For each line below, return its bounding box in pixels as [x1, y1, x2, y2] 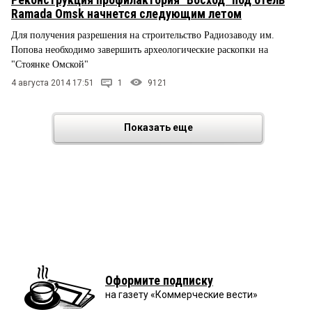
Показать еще [123, 121, 193, 133]
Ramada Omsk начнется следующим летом [11, 6, 242, 21]
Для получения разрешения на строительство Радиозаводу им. [11, 29, 274, 40]
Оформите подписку [105, 272, 213, 288]
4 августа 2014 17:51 [11, 77, 94, 88]
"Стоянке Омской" [11, 58, 88, 70]
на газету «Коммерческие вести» [105, 288, 258, 300]
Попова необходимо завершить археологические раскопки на [11, 44, 268, 55]
